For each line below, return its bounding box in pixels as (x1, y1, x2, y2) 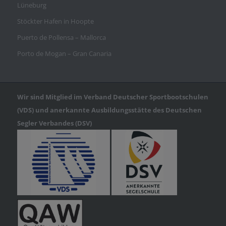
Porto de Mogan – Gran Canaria (17, 49, 111, 59)
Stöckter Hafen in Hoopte (17, 17, 94, 26)
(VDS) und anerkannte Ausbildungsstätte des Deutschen (17, 105, 202, 115)
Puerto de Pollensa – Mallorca (17, 33, 106, 42)
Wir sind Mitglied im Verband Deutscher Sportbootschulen (17, 92, 208, 102)
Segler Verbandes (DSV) (17, 119, 92, 128)
